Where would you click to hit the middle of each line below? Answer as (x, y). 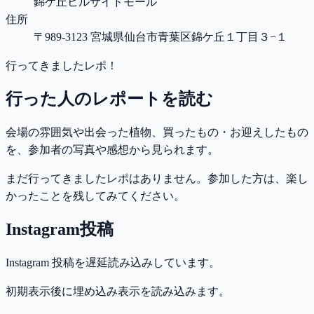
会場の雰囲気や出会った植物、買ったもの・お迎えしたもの (157, 132)
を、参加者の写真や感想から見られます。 (112, 149)
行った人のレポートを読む (109, 98)
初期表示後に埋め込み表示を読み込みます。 (118, 291)
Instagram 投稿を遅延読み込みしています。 (113, 262)
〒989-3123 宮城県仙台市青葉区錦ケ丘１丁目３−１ (161, 36)
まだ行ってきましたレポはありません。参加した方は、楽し (157, 178)
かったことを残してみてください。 (95, 196)
